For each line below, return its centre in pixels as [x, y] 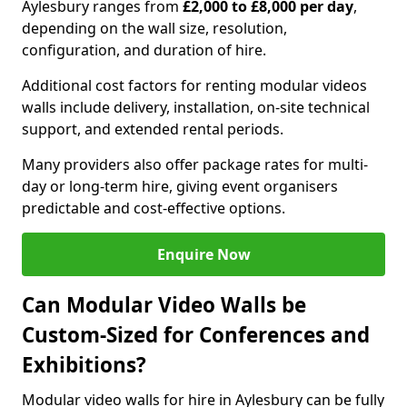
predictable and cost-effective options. [154, 208]
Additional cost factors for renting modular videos [194, 85]
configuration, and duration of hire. [144, 50]
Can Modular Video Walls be [164, 305]
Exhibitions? [84, 365]
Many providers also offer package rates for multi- [195, 164]
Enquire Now [203, 254]
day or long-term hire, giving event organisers [180, 186]
